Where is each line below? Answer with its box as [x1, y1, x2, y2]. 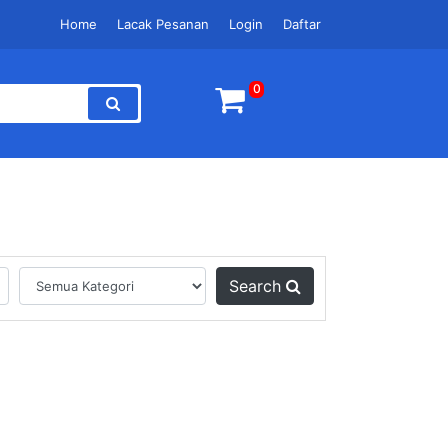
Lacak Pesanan [117, 16, 209, 32]
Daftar [283, 16, 321, 32]
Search [229, 276, 287, 297]
